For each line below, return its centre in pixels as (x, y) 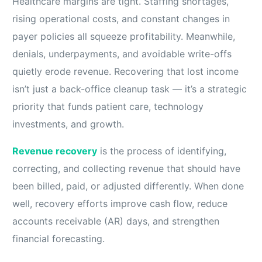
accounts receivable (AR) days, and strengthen (116, 221)
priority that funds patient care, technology (108, 107)
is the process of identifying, (162, 151)
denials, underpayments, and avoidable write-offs (122, 54)
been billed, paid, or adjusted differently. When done (128, 186)
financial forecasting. (59, 239)
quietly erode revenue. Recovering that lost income (126, 72)
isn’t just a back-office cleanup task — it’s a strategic (130, 89)
